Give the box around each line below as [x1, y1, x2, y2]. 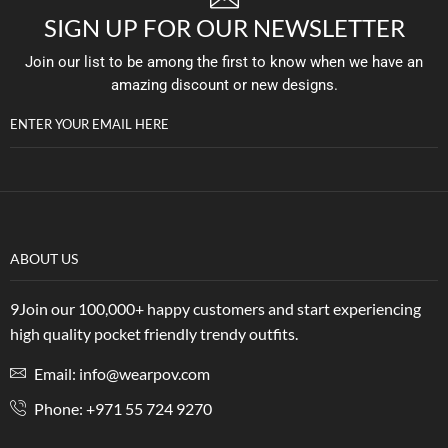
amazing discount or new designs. [110, 75, 338, 94]
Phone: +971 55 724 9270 [31, 398, 212, 418]
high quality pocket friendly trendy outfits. [10, 323, 298, 343]
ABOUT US [10, 249, 78, 267]
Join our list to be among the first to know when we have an [25, 52, 423, 71]
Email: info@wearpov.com [31, 363, 210, 383]
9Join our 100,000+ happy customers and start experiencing [10, 298, 421, 318]
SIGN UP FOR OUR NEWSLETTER [43, 12, 405, 42]
